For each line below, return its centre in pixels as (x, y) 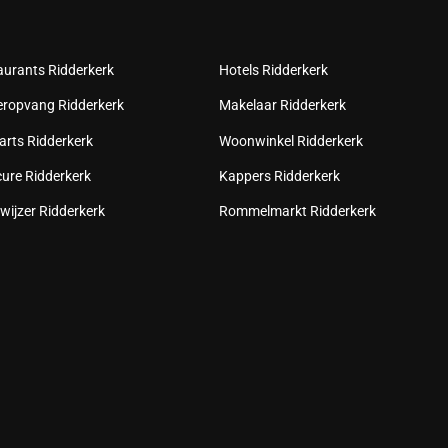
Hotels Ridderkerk (274, 69)
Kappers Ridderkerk (280, 176)
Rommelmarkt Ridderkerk (298, 211)
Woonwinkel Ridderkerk (291, 140)
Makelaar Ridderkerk (283, 105)
